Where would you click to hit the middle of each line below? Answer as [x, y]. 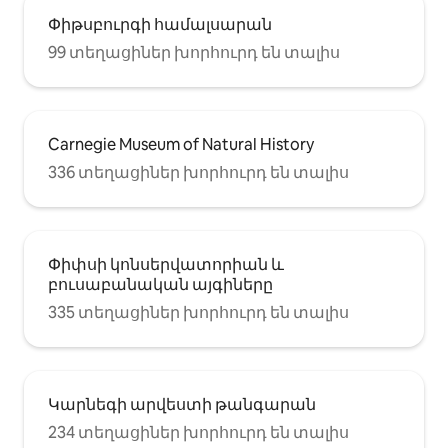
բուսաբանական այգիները [160, 284]
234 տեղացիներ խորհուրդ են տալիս [198, 432]
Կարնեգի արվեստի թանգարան [182, 404]
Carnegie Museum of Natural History [181, 144]
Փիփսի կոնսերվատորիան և [166, 264]
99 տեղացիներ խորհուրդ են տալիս [194, 52]
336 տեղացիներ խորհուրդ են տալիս [198, 172]
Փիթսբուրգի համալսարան [160, 24]
